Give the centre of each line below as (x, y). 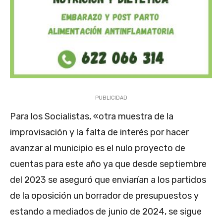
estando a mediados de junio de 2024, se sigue (106, 212)
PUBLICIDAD (111, 98)
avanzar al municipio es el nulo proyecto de (98, 148)
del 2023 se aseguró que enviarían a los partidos (108, 180)
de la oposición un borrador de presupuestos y (104, 196)
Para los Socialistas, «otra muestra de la (92, 117)
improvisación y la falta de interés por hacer (99, 133)
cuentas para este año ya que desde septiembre (108, 164)
